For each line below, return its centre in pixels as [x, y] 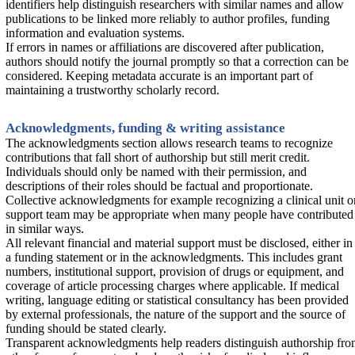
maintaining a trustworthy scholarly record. [113, 90]
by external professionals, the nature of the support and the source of [176, 314]
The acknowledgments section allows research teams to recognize [169, 143]
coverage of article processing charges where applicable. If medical [172, 286]
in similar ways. [45, 229]
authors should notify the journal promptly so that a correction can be [177, 61]
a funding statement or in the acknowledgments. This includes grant [174, 257]
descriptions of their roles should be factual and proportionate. [159, 186]
